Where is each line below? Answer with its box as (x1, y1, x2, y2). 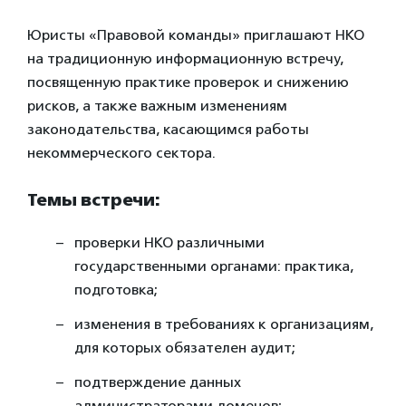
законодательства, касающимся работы (27, 121, 309, 138)
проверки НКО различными (74, 233, 265, 251)
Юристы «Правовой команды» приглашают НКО (27, 26, 364, 43)
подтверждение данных (74, 372, 241, 391)
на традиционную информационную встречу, (27, 50, 343, 67)
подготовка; (74, 280, 158, 298)
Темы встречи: (27, 189, 160, 210)
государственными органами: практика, (74, 256, 353, 275)
